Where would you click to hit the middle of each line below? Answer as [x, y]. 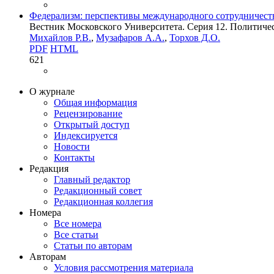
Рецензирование [88, 113]
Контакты [74, 157]
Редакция [49, 168]
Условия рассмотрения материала [124, 267]
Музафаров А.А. [130, 37]
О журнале [52, 91]
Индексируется [86, 135]
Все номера [78, 223]
